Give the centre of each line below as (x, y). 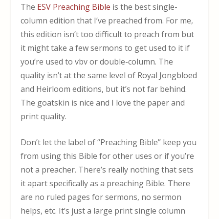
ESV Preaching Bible (74, 7)
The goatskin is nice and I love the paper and (103, 102)
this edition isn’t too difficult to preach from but (108, 34)
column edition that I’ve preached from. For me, (107, 20)
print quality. (44, 116)
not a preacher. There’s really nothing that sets (107, 170)
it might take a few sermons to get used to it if (105, 48)
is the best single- (144, 7)
